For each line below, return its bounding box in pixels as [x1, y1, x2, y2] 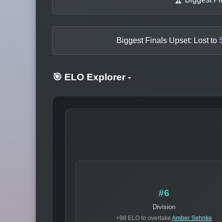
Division [153, 203, 175, 211]
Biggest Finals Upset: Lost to [116, 36, 219, 45]
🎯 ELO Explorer [53, 72, 128, 83]
